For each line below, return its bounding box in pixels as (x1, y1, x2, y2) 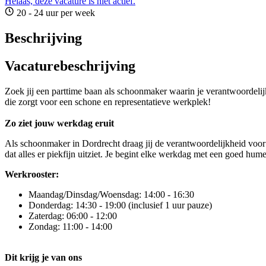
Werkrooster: (5, 169, 59, 179)
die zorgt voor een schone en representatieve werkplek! (5, 97, 211, 107)
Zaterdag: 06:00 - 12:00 (28, 211, 117, 221)
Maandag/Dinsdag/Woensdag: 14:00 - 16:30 (28, 189, 194, 199)
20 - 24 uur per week (14, 8, 95, 18)
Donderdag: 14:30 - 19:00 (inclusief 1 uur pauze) (28, 200, 212, 210)
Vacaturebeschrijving (5, 58, 135, 74)
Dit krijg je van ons (5, 252, 82, 262)
